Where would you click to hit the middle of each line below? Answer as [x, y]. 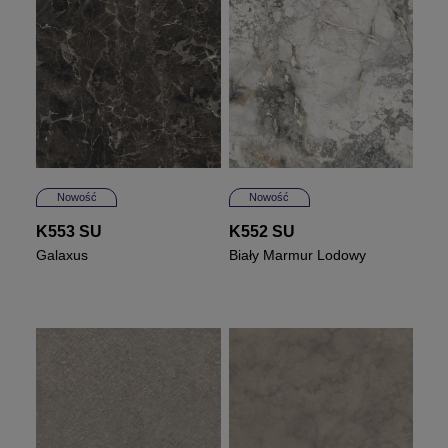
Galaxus [62, 254]
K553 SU [69, 231]
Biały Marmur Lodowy [297, 254]
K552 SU [261, 231]
